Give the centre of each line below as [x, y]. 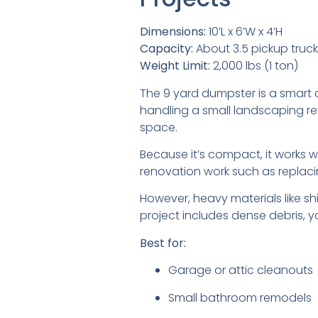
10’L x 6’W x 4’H [244, 32]
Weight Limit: [175, 66]
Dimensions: [173, 32]
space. [159, 127]
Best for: [163, 243]
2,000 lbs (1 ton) [254, 66]
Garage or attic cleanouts [241, 270]
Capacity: [166, 49]
